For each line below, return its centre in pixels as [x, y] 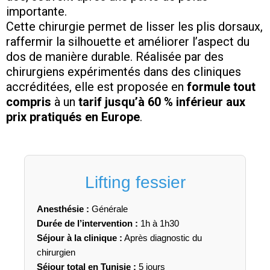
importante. [36, 12]
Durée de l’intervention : [87, 224]
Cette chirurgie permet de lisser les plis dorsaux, [134, 27]
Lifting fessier [135, 183]
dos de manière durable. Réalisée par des [115, 57]
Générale [108, 209]
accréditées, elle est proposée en [96, 87]
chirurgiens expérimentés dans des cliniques [124, 72]
